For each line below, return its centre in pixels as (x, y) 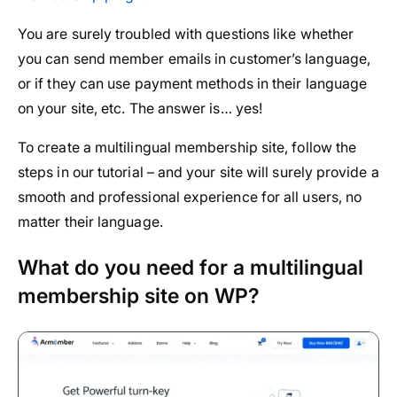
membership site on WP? (139, 296)
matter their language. (90, 221)
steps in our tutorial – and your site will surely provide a (198, 171)
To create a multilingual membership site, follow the (187, 147)
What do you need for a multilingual (191, 267)
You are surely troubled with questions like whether (186, 33)
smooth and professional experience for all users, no (190, 196)
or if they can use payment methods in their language (193, 83)
